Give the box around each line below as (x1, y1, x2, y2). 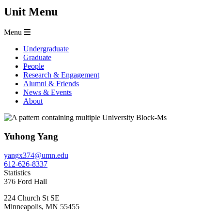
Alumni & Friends (23, 79, 79, 88)
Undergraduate (23, 45, 69, 53)
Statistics (4, 168, 31, 177)
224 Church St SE (4, 193, 60, 202)
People (23, 62, 44, 71)
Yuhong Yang (4, 131, 58, 141)
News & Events (23, 88, 72, 97)
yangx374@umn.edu (4, 151, 68, 159)
